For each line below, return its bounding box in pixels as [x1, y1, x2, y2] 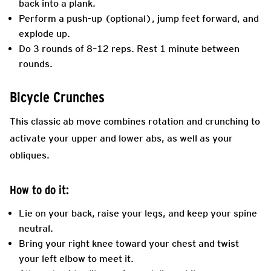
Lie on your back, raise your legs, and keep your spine [19, 207, 257, 219]
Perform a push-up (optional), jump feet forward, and [19, 12, 259, 24]
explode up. [19, 27, 70, 39]
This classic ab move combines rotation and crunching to [10, 115, 260, 127]
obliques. [10, 149, 50, 161]
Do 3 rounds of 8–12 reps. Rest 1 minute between [19, 42, 240, 54]
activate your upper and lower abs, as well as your [10, 132, 233, 144]
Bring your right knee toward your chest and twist [19, 237, 239, 249]
